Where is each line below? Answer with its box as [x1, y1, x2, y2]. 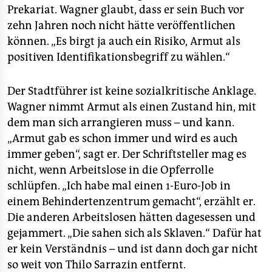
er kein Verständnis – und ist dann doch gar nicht [7, 242, 258, 256]
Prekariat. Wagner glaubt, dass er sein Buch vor [7, 3, 244, 16]
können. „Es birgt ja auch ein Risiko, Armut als [7, 35, 240, 48]
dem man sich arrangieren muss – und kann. [7, 116, 234, 129]
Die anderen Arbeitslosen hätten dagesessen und [7, 211, 256, 224]
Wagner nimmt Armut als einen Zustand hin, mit [7, 100, 256, 114]
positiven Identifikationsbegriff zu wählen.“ [7, 50, 230, 64]
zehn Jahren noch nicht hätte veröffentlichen [7, 19, 236, 32]
